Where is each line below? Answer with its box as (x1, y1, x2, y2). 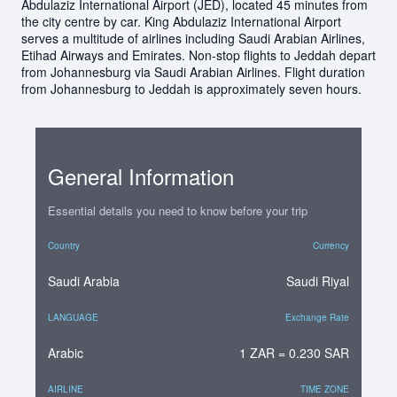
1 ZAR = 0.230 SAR (239, 343, 349, 362)
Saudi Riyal (286, 271, 349, 290)
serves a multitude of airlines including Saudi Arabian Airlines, (21, 28, 365, 47)
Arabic (48, 343, 83, 362)
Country (48, 238, 80, 252)
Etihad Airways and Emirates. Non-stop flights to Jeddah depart (21, 45, 376, 64)
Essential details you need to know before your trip (48, 201, 307, 219)
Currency (313, 238, 349, 252)
